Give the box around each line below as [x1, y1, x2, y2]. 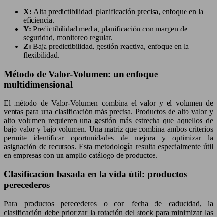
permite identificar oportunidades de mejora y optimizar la [4, 134, 213, 142]
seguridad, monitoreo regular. [23, 33, 112, 42]
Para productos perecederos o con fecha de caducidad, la [4, 199, 213, 208]
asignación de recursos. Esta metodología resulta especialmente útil [4, 142, 213, 151]
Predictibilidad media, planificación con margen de [33, 25, 187, 33]
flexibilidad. [23, 51, 60, 59]
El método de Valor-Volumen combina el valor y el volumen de [4, 99, 213, 108]
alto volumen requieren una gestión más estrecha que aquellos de [4, 116, 213, 125]
